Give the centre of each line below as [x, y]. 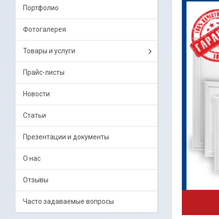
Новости [36, 94]
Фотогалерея [44, 29]
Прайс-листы [44, 72]
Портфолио [41, 8]
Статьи [34, 115]
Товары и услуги [49, 51]
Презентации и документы [66, 137]
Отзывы [36, 180]
